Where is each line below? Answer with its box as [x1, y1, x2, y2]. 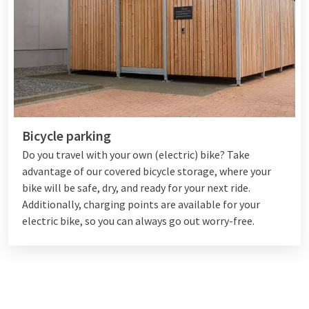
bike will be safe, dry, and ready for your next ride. [22, 180, 250, 195]
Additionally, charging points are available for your [22, 197, 260, 211]
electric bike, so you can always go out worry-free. [22, 213, 255, 228]
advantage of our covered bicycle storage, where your [22, 163, 271, 178]
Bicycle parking [22, 126, 111, 144]
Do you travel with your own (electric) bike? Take [22, 147, 250, 161]
